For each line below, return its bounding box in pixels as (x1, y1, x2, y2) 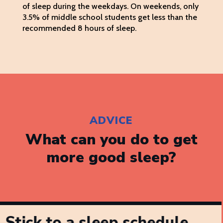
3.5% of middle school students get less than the (22, 12, 197, 22)
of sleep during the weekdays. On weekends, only (22, 1, 199, 11)
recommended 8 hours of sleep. (22, 23, 136, 33)
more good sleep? (46, 147, 177, 168)
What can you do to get (25, 129, 198, 150)
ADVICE (90, 113, 133, 128)
